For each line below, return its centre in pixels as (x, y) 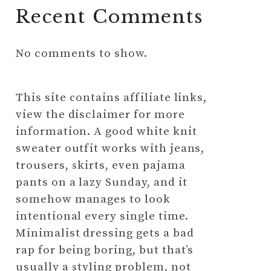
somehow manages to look (93, 199)
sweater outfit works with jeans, (110, 149)
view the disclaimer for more (100, 115)
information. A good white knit (106, 132)
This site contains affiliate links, (112, 98)
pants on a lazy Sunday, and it (102, 182)
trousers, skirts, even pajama (101, 165)
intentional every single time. (102, 216)
